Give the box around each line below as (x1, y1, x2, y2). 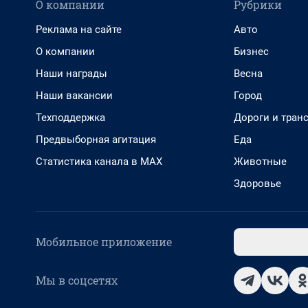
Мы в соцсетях (36, 273, 118, 288)
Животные (234, 155, 287, 168)
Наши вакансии (36, 89, 113, 102)
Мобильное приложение (36, 234, 172, 250)
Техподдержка (36, 111, 105, 124)
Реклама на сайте (36, 23, 122, 36)
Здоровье (234, 177, 281, 190)
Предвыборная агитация (36, 133, 156, 146)
